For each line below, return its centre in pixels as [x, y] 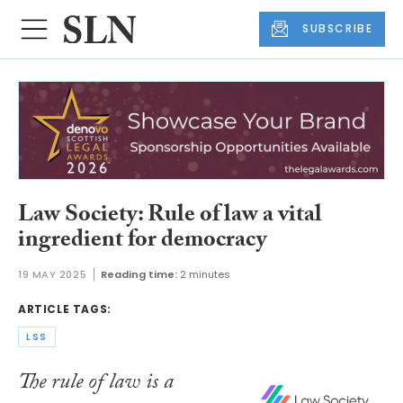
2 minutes [206, 274]
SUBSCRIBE [338, 29]
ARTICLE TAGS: [65, 309]
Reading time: [139, 274]
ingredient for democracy [142, 242]
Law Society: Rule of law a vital [170, 217]
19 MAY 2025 [53, 274]
